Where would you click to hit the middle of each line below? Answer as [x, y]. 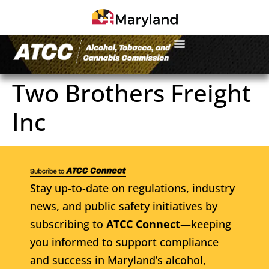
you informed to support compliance [124, 242]
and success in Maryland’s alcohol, [118, 260]
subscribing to [68, 224]
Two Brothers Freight [131, 92]
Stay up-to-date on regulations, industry [132, 188]
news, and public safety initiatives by [124, 206]
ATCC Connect [143, 224]
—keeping [206, 224]
